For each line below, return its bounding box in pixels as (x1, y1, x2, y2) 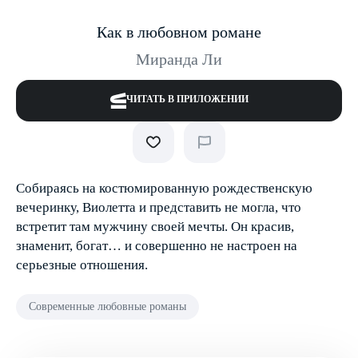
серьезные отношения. (16, 257, 148, 272)
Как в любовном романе (97, 23, 261, 41)
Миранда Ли (136, 50, 222, 68)
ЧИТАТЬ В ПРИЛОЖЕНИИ (125, 93, 249, 105)
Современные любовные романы (29, 300, 186, 312)
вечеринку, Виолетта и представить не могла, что (16, 200, 301, 215)
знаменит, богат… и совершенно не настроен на (16, 238, 297, 253)
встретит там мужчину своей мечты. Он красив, (16, 219, 294, 234)
